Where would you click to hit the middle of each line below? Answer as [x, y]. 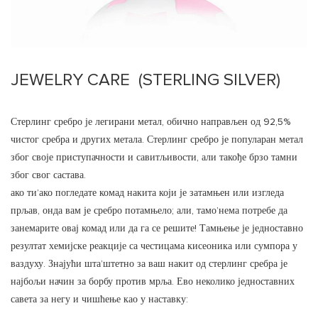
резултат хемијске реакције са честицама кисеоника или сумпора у [154, 247]
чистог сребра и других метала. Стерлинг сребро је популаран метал [157, 140]
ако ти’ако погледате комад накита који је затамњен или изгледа [147, 193]
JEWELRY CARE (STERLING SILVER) [146, 81]
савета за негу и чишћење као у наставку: [99, 300]
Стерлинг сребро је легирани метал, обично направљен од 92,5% [150, 122]
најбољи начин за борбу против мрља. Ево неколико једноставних [153, 282]
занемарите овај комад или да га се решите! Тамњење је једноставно [157, 229]
